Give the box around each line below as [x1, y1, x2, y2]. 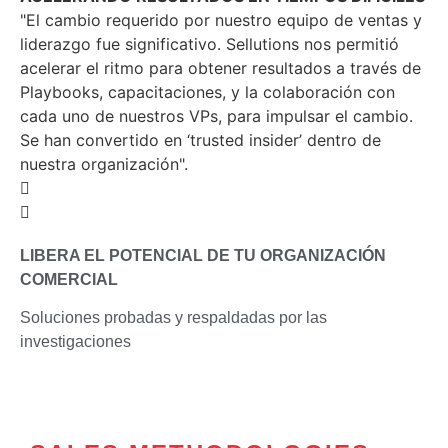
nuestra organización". [20, 153, 188, 174]
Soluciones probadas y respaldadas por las [20, 308, 327, 326]
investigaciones [20, 332, 131, 350]
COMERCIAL [20, 270, 118, 288]
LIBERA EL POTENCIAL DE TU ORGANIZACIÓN [20, 246, 386, 264]
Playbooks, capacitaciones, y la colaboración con [20, 81, 395, 102]
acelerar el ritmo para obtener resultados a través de [20, 57, 421, 78]
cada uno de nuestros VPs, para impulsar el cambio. [20, 105, 413, 126]
